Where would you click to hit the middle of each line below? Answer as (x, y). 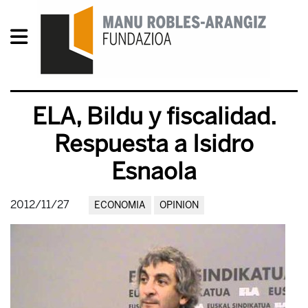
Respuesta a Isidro (154, 144)
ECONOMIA (120, 205)
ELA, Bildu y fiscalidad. (154, 117)
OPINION (179, 205)
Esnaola (154, 172)
